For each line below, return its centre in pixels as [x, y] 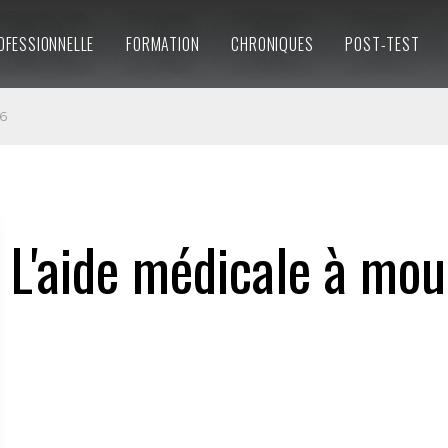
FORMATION [163, 44]
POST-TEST [382, 44]
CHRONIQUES [272, 44]
